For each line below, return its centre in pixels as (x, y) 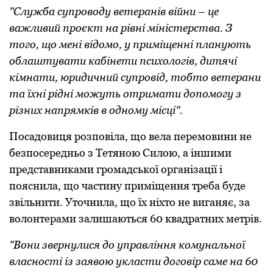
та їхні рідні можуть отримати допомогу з (125, 93)
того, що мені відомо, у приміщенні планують (130, 44)
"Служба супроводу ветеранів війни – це (114, 11)
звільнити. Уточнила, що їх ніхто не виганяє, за (129, 202)
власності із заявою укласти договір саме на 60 (133, 261)
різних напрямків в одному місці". (96, 110)
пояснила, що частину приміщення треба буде (127, 185)
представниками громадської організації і (116, 169)
